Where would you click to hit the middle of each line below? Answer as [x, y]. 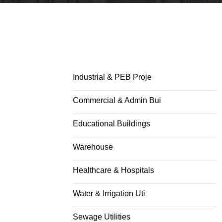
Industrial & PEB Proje [112, 77]
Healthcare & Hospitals [113, 170]
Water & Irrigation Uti [109, 194]
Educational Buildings [111, 124]
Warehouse [93, 147]
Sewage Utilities [102, 217]
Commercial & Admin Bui [117, 100]
